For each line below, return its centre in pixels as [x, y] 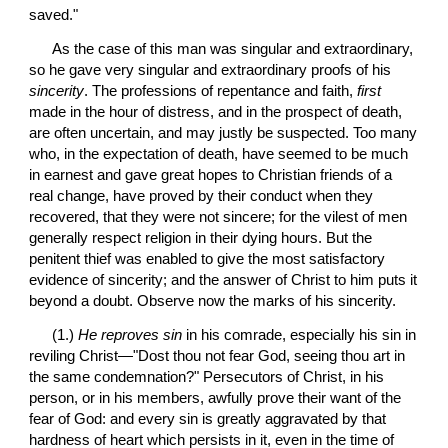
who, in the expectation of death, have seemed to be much [219, 153]
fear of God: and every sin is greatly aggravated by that [208, 419]
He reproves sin [130, 335]
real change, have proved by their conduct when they [201, 195]
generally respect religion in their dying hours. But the [201, 237]
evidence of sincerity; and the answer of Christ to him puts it [223, 279]
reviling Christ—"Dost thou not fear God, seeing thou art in [217, 356]
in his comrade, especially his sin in [299, 335]
